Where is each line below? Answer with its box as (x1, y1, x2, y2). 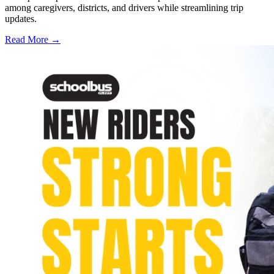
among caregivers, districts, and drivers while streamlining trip (5, 2, 243, 13)
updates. (5, 13, 37, 24)
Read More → (5, 34, 61, 45)
